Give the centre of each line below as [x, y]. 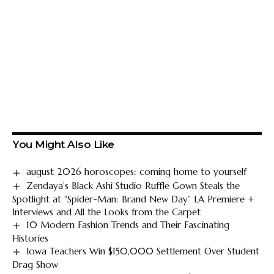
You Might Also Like [63, 145]
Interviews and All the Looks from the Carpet [106, 212]
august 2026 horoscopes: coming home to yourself [137, 172]
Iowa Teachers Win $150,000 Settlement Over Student [143, 251]
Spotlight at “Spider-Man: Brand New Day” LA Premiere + [133, 199]
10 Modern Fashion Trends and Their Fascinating [128, 224]
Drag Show [35, 265]
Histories [30, 239]
